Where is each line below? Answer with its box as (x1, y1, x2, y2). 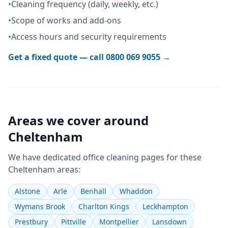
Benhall (80, 186, 106, 196)
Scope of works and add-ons (11, 15, 121, 26)
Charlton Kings (78, 202, 129, 211)
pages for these (139, 152, 202, 163)
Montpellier (99, 217, 139, 226)
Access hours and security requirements (11, 31, 166, 42)
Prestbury (15, 217, 48, 226)
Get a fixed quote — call (8, 51, 106, 63)
